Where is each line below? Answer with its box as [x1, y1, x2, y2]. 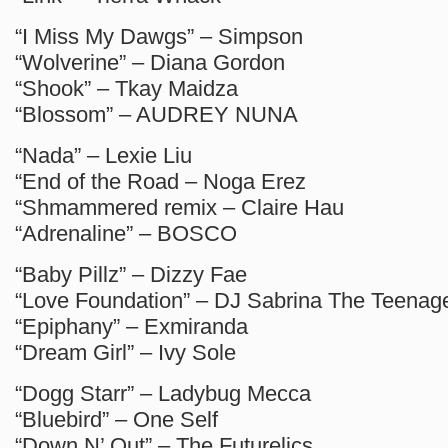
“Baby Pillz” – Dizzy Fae [15, 262, 247, 287]
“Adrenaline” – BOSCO [15, 221, 237, 246]
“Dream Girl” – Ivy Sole [15, 340, 236, 365]
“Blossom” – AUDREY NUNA [15, 102, 298, 127]
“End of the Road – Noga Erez [15, 169, 306, 194]
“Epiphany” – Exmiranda [15, 314, 248, 339]
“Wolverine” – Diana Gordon [15, 50, 285, 75]
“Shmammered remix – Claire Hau [15, 195, 344, 220]
